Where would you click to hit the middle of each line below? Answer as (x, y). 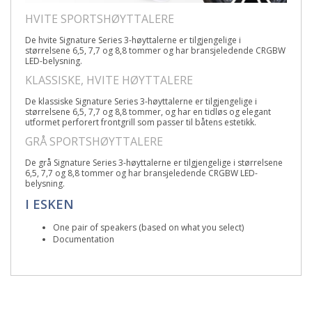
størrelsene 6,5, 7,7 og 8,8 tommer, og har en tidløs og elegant (148, 111)
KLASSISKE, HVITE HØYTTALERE (109, 80)
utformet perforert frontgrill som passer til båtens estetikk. (141, 122)
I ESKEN (49, 204)
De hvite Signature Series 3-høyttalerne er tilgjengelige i (133, 40)
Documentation (84, 239)
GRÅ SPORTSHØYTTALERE (94, 141)
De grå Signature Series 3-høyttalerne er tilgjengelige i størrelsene (154, 162)
